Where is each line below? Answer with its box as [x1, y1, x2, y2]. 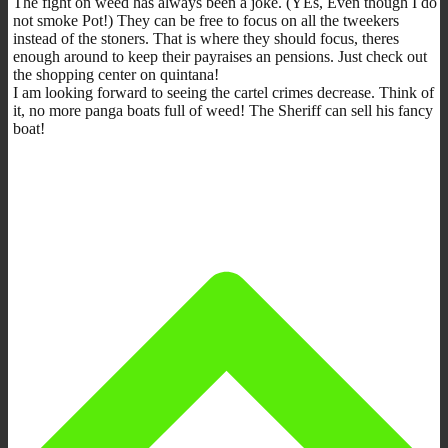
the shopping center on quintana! [13, 65, 219, 83]
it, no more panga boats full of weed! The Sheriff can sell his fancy [13, 101, 433, 119]
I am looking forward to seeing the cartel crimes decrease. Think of [13, 83, 434, 101]
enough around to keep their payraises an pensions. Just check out [13, 47, 427, 65]
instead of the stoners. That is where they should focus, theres [13, 29, 399, 47]
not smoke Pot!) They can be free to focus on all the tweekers [13, 11, 399, 29]
